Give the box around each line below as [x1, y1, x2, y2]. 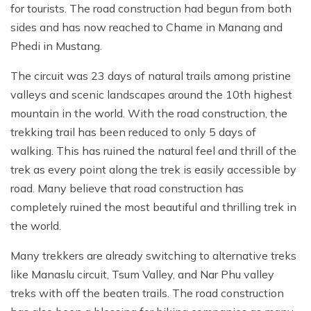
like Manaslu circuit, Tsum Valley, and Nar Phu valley [10, 267, 274, 282]
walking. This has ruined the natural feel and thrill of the [10, 144, 296, 158]
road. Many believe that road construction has [10, 181, 244, 196]
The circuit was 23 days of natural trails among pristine [10, 69, 291, 83]
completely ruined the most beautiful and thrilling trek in [10, 200, 296, 215]
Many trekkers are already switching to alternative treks [10, 249, 296, 263]
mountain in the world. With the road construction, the [10, 106, 287, 121]
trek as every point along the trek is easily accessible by [10, 162, 296, 177]
